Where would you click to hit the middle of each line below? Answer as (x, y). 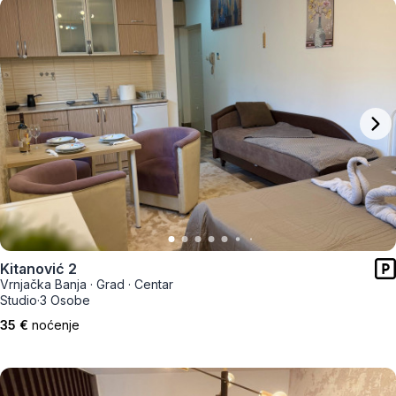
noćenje (56, 325)
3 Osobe (65, 300)
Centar (154, 284)
